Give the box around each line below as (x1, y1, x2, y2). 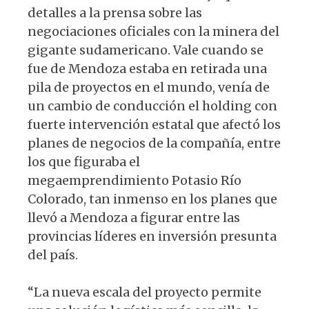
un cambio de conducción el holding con (28, 97, 277, 114)
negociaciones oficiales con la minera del (28, 23, 279, 39)
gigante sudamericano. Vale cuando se (28, 41, 263, 58)
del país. (28, 246, 78, 263)
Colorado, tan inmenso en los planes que (28, 190, 277, 207)
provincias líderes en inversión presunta (28, 228, 277, 244)
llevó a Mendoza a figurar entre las (28, 209, 240, 226)
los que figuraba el (28, 153, 140, 170)
